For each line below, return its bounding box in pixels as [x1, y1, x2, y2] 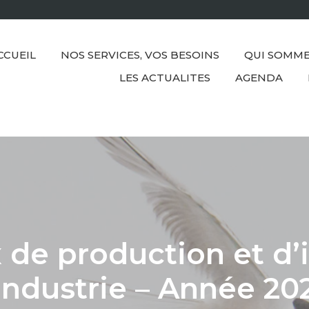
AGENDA [235, 71, 283, 85]
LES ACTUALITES [119, 71, 210, 85]
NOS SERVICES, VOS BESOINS [61, 48, 219, 62]
